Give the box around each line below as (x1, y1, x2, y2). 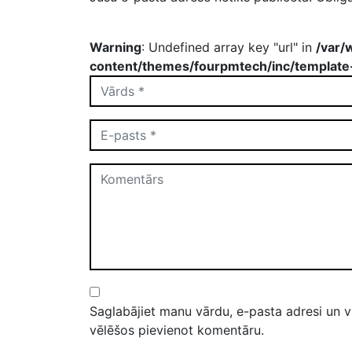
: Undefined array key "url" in (141, 38, 316, 55)
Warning (90, 38, 141, 55)
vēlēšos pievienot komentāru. (90, 321, 264, 338)
